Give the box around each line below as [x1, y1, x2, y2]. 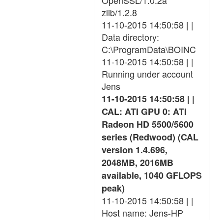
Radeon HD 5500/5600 [102, 118, 193, 131]
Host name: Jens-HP [102, 206, 183, 219]
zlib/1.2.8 [102, 6, 137, 19]
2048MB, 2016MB [102, 156, 173, 169]
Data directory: [102, 30, 159, 43]
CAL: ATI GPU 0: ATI [102, 105, 187, 118]
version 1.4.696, [102, 143, 167, 156]
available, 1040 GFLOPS [102, 169, 202, 182]
